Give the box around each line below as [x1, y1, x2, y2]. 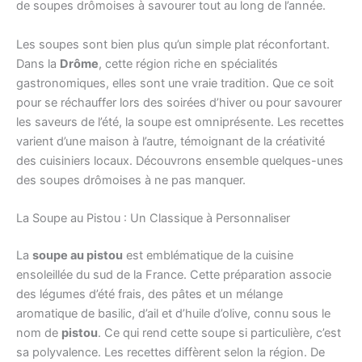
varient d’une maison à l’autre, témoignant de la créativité [16, 133, 325, 149]
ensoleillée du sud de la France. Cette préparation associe [16, 267, 331, 282]
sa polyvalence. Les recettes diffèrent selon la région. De [16, 344, 325, 360]
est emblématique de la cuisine [123, 247, 293, 263]
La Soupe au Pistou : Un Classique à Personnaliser [16, 211, 290, 226]
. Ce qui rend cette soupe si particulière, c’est [98, 325, 341, 340]
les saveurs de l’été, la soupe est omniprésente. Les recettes [16, 114, 344, 129]
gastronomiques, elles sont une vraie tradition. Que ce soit [16, 75, 334, 90]
